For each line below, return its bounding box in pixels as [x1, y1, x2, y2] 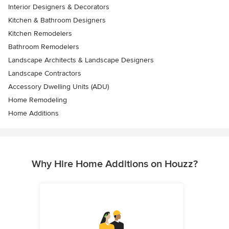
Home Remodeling [8, 96, 67, 105]
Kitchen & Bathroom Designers [8, 16, 106, 25]
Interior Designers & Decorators [8, 3, 109, 12]
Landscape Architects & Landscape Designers [8, 56, 154, 65]
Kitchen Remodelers [8, 29, 72, 38]
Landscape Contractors [8, 69, 81, 78]
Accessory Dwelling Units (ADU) [8, 82, 109, 91]
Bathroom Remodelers [8, 42, 79, 52]
